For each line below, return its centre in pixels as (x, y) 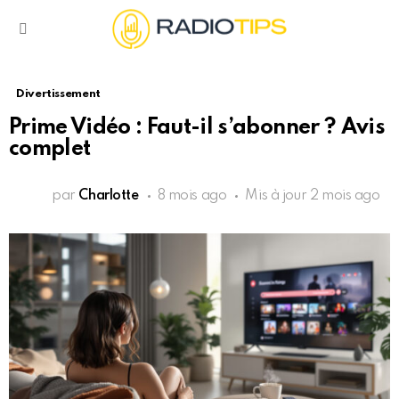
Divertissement (58, 94)
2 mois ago (345, 196)
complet (50, 150)
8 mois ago (192, 196)
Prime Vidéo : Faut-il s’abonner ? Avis (197, 128)
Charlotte (109, 196)
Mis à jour (277, 196)
